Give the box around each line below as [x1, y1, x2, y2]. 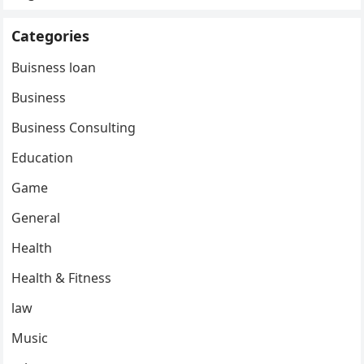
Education [11, 149, 74, 167]
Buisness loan [11, 58, 97, 77]
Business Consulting [11, 119, 136, 137]
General [11, 209, 61, 227]
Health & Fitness [11, 269, 112, 288]
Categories [11, 26, 90, 46]
